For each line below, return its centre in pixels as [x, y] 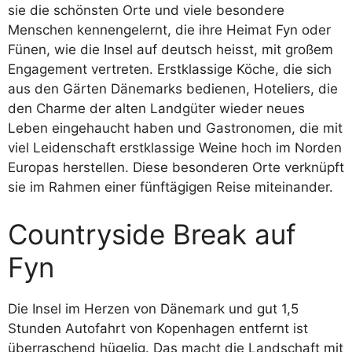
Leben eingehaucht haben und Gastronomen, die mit [175, 128]
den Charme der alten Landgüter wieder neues [156, 108]
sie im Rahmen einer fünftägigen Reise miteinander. [170, 187]
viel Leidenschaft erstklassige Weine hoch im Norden [175, 148]
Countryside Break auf [152, 234]
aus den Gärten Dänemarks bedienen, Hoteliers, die [173, 89]
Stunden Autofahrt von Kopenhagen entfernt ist [158, 328]
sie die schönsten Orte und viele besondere [146, 10]
